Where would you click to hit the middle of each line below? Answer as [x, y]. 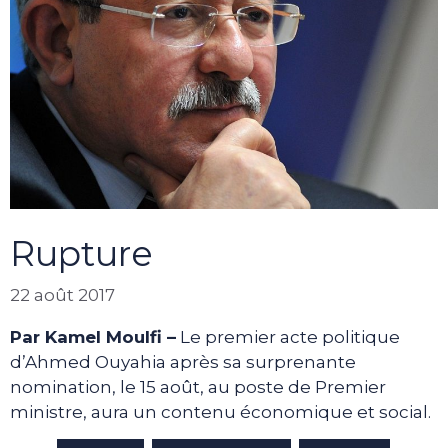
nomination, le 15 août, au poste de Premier [198, 387]
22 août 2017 [62, 295]
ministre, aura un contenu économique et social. [220, 412]
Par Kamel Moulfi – [93, 337]
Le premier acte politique [288, 337]
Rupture [81, 253]
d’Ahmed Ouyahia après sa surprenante [183, 362]
